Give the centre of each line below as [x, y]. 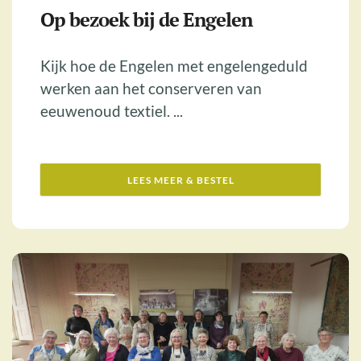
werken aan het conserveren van [151, 88]
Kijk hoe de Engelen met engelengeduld [174, 65]
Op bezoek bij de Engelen [146, 19]
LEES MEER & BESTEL [180, 180]
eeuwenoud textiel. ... [112, 110]
